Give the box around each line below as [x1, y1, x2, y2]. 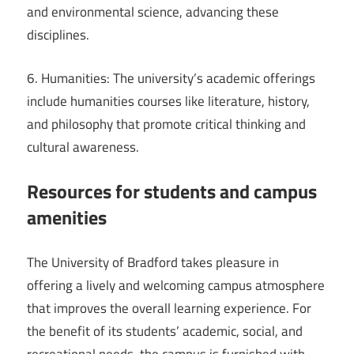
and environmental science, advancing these [27, 2, 279, 23]
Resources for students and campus [27, 177, 317, 206]
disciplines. [27, 24, 89, 46]
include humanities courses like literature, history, [27, 90, 310, 111]
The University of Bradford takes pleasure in [27, 251, 279, 273]
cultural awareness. [27, 136, 139, 157]
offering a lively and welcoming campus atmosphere [27, 274, 325, 296]
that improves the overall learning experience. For [27, 297, 311, 318]
